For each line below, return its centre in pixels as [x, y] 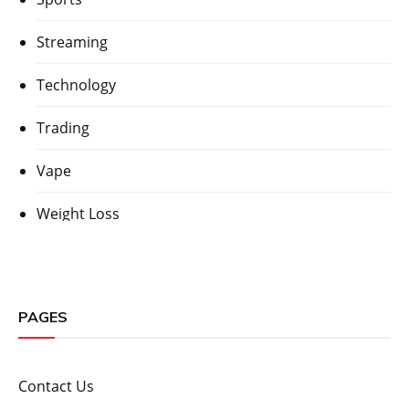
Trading [63, 128]
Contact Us [56, 387]
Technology [76, 85]
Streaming [72, 42]
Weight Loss [78, 214]
